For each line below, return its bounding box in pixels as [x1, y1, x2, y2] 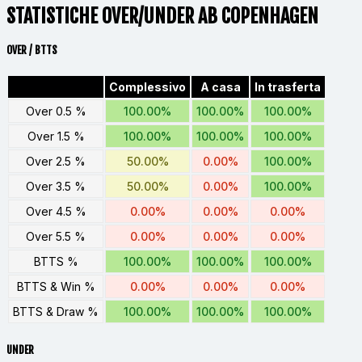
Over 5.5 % [26, 229, 86, 244]
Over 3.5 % [26, 179, 86, 194]
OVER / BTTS [6, 44, 57, 57]
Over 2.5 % [26, 154, 86, 169]
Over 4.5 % [25, 204, 86, 219]
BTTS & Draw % [13, 305, 99, 319]
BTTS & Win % [16, 280, 95, 294]
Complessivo [109, 80, 186, 95]
